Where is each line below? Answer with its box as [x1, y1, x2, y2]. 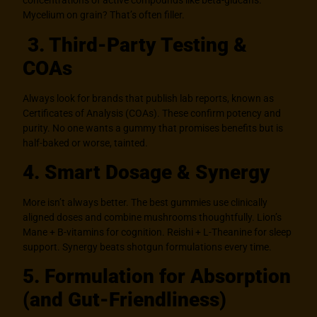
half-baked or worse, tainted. [23, 137, 149, 149]
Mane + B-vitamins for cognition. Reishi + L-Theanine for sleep [23, 226, 292, 238]
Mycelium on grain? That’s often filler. [23, 9, 185, 21]
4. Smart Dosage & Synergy [23, 161, 271, 185]
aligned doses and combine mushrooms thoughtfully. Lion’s [23, 212, 282, 224]
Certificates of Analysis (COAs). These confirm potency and [23, 107, 282, 119]
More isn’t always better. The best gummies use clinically [23, 197, 268, 209]
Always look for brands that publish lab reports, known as [23, 92, 275, 104]
